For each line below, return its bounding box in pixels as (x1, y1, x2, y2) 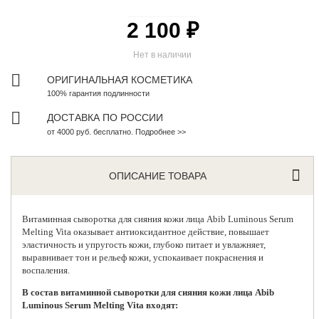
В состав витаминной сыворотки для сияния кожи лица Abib (22, 286, 275, 298)
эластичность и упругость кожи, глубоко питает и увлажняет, (22, 239, 266, 250)
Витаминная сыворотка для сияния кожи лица (22, 213, 207, 224)
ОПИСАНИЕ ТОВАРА (109, 169, 207, 182)
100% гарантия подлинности (47, 88, 150, 98)
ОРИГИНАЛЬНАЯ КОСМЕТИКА (47, 73, 193, 85)
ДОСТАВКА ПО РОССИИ (47, 111, 164, 123)
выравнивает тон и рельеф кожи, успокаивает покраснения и (22, 251, 264, 263)
